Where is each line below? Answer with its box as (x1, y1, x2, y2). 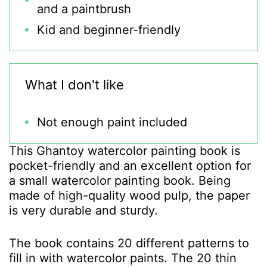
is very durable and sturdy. (9, 203, 162, 218)
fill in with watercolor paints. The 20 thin (9, 251, 237, 265)
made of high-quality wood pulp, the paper (9, 188, 250, 203)
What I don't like (25, 77, 124, 92)
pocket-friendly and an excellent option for (9, 159, 251, 173)
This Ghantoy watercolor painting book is (9, 144, 240, 158)
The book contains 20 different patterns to (9, 236, 249, 250)
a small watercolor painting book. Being (9, 173, 231, 188)
